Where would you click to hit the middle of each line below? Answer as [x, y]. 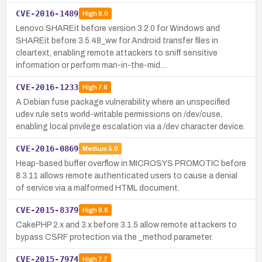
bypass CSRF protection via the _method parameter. [114, 237]
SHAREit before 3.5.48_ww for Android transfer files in [117, 40]
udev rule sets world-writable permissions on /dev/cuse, [119, 114]
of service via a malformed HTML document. [98, 188]
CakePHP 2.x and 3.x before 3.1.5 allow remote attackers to [126, 225]
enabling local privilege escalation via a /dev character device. [130, 126]
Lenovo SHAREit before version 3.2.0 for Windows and [118, 28]
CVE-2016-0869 [47, 148]
